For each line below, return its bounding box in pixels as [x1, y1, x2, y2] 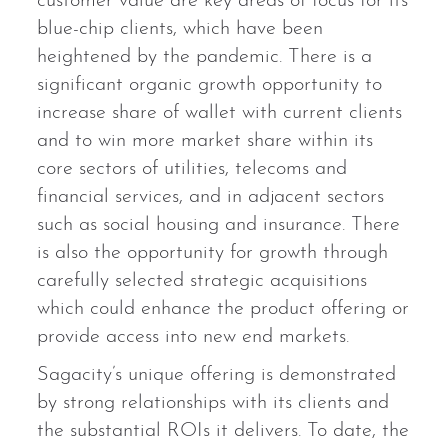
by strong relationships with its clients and [37, 393, 390, 414]
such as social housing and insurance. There [37, 215, 401, 236]
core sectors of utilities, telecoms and [37, 159, 348, 180]
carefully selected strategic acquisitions [37, 271, 368, 292]
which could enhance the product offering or [37, 299, 410, 320]
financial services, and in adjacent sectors [37, 187, 385, 208]
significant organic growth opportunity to [37, 75, 383, 96]
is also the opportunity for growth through [37, 243, 389, 264]
